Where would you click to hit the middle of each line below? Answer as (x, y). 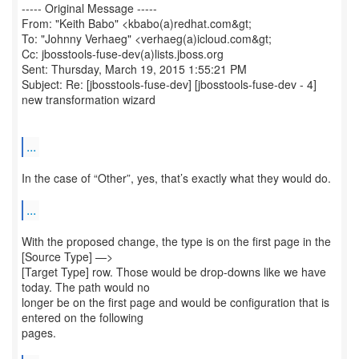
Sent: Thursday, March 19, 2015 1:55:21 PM (134, 69)
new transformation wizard (89, 99)
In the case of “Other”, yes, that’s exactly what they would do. (176, 178)
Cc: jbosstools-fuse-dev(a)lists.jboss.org (123, 54)
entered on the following (83, 317)
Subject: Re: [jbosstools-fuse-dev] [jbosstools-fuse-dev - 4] (169, 84)
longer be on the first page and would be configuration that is (175, 302)
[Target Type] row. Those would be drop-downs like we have (174, 272)
